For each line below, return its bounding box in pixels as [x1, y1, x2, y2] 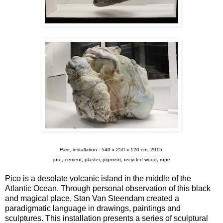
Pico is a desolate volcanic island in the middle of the [5, 174, 191, 183]
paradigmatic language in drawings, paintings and [5, 204, 181, 213]
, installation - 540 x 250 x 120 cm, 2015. [69, 146, 164, 152]
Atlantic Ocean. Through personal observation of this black [5, 184, 211, 193]
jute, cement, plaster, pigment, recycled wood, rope [53, 156, 170, 162]
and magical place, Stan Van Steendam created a [5, 194, 179, 203]
